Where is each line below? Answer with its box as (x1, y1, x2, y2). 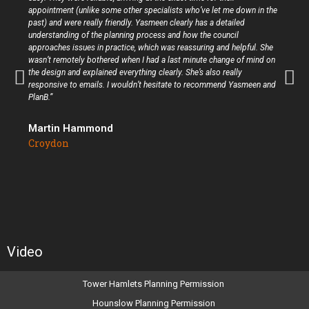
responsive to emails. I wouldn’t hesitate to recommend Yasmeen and (28, 80, 276, 90)
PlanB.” (28, 92, 52, 102)
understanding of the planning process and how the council (28, 30, 239, 40)
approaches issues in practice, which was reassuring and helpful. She (28, 43, 273, 52)
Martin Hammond (28, 122, 113, 134)
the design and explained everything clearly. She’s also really (28, 68, 242, 77)
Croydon (28, 137, 69, 150)
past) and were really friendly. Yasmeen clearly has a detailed (28, 18, 245, 28)
